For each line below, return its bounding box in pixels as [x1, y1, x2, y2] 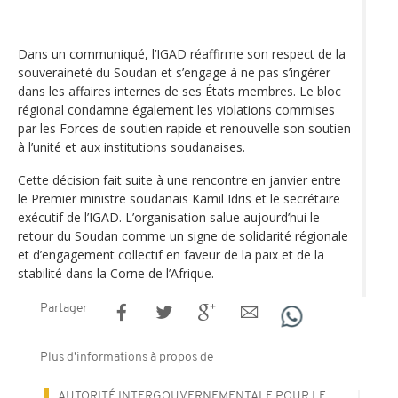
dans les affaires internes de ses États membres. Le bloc [18, 82, 341, 99]
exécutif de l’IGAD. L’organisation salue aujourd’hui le [18, 208, 320, 226]
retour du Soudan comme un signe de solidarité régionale [18, 227, 348, 244]
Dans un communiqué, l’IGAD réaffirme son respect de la [18, 44, 346, 62]
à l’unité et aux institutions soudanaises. [18, 138, 245, 155]
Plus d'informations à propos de [40, 350, 213, 364]
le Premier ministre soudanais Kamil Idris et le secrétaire [18, 189, 340, 207]
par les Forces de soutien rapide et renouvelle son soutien [18, 119, 351, 137]
